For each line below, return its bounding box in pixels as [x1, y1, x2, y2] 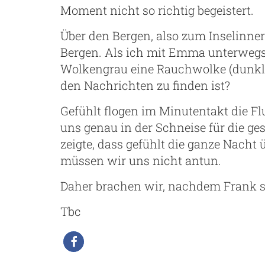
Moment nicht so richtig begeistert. [60, 2, 254, 18]
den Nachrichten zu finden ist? [60, 77, 230, 93]
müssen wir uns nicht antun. [60, 152, 221, 168]
